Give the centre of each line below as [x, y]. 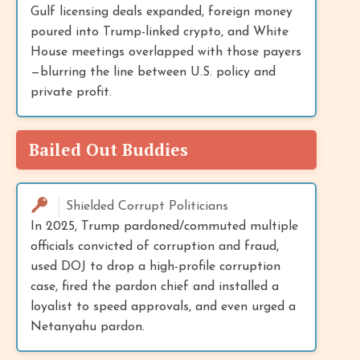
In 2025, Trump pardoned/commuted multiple [164, 226]
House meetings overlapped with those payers [166, 52]
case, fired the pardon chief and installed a [155, 286]
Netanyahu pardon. [88, 327]
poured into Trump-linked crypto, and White [160, 32]
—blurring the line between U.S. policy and [153, 72]
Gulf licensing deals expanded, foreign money [162, 12]
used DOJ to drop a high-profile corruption [155, 266]
